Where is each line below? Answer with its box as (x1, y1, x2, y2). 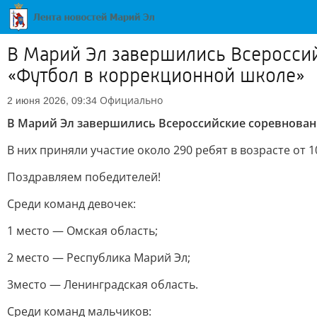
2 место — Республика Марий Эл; (7, 250, 190, 265)
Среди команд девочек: (7, 196, 136, 212)
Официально (100, 93, 163, 107)
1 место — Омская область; (7, 223, 158, 238)
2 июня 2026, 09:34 (7, 95, 97, 106)
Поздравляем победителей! (7, 169, 161, 185)
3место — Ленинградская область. (7, 277, 198, 292)
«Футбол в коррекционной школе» (7, 64, 305, 87)
